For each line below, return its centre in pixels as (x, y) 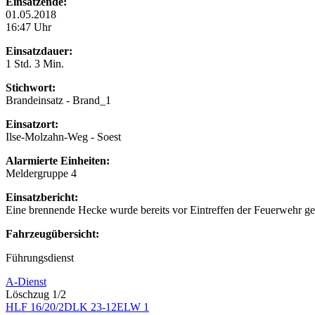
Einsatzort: (32, 124)
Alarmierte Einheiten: (58, 160)
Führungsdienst (40, 257)
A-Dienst (26, 281)
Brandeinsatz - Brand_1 (58, 100)
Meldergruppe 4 (41, 173)
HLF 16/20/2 (35, 307)
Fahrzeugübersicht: (52, 233)
